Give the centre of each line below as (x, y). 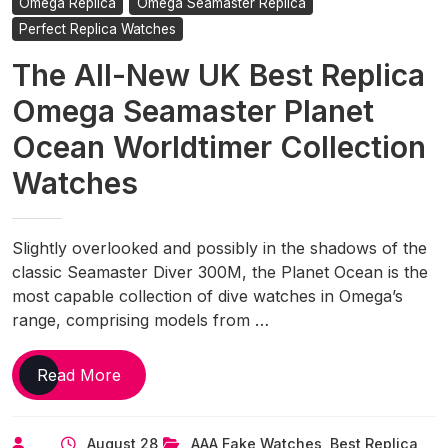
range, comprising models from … (140, 319)
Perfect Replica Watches (98, 29)
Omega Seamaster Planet (193, 110)
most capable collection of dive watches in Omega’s (207, 295)
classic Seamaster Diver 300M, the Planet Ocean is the (220, 271)
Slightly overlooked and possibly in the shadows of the (219, 247)
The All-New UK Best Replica (218, 74)
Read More (79, 374)
